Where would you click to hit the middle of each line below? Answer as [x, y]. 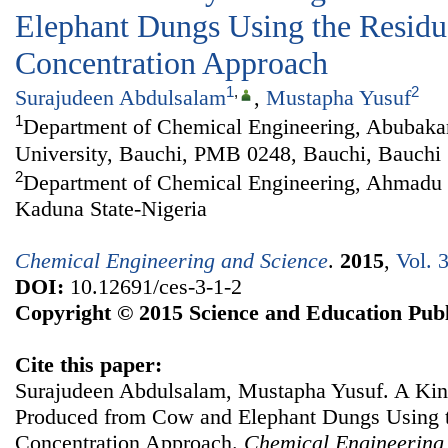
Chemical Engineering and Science [171, 261]
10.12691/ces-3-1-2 [153, 287]
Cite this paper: [88, 365]
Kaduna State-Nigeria [111, 209]
